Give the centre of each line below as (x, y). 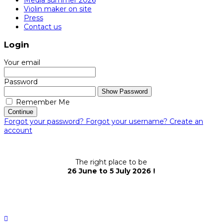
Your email (22, 62)
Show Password (125, 91)
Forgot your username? (128, 121)
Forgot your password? (45, 121)
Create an (186, 121)
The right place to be (111, 162)
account (18, 130)
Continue (21, 111)
